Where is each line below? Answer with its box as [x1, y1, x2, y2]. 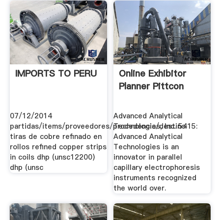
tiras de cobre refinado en [9, 132, 102, 142]
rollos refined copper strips [9, 142, 107, 152]
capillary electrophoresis [113, 163, 200, 173]
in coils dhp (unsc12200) [9, 152, 95, 163]
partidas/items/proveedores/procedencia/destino [9, 121, 186, 132]
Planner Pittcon [119, 80, 184, 92]
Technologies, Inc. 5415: [113, 121, 198, 132]
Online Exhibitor [119, 67, 187, 80]
